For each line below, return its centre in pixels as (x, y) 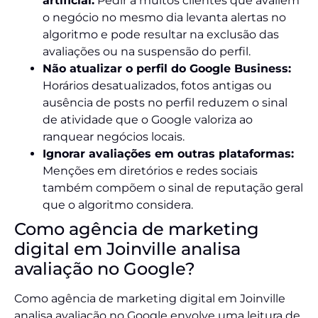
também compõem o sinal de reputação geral (173, 188)
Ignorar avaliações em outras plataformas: (168, 154)
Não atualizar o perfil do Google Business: (167, 69)
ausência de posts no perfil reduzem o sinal (165, 103)
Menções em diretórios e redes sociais (150, 171)
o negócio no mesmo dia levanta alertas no (164, 18)
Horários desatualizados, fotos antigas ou (157, 86)
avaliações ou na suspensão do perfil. (147, 52)
